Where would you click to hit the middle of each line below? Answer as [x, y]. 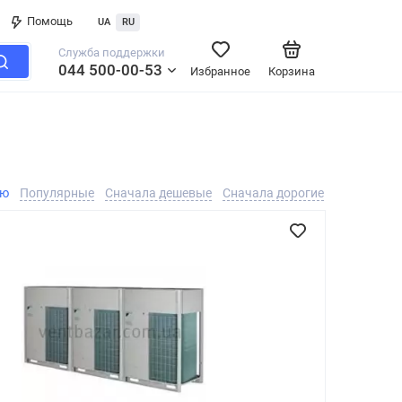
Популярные [57, 193]
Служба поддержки [112, 52]
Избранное [220, 71]
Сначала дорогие [273, 193]
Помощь [50, 21]
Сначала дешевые [158, 193]
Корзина [292, 71]
